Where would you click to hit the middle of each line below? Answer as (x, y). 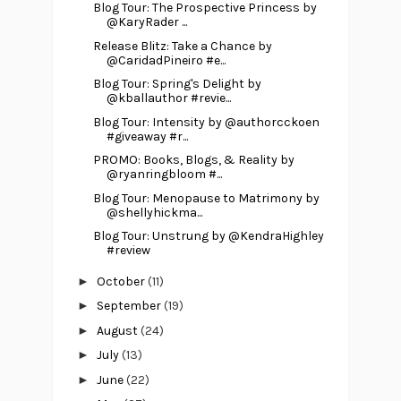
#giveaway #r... (147, 136)
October (122, 281)
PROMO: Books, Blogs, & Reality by (193, 160)
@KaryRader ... (146, 22)
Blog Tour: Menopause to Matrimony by (206, 198)
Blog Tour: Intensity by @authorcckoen (206, 122)
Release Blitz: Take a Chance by (182, 46)
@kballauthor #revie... (168, 98)
